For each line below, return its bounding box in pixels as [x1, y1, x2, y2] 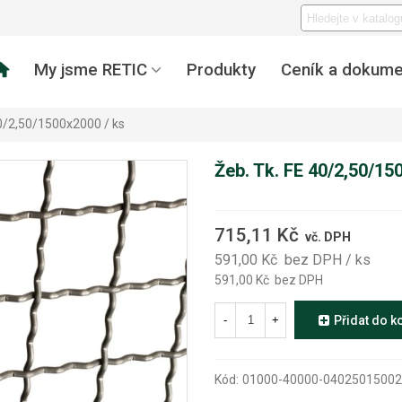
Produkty [187, 59, 256, 80]
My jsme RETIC [34, 59, 147, 80]
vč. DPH [305, 230, 351, 244]
